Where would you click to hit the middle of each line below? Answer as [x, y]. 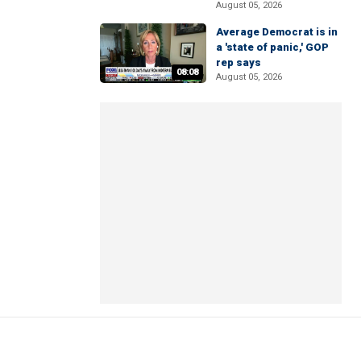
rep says [239, 62]
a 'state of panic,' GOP [272, 47]
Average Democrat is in [277, 31]
